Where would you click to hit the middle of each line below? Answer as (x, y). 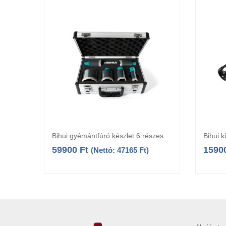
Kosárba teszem (122, 136)
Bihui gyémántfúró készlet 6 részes (108, 136)
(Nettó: (104, 150)
